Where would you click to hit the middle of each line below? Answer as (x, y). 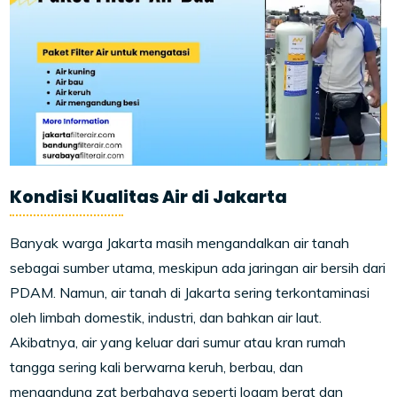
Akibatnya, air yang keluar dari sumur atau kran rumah (178, 342)
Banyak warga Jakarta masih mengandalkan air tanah (180, 243)
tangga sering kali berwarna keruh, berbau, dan (157, 367)
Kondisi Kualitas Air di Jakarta (149, 197)
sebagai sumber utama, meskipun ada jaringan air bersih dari (198, 268)
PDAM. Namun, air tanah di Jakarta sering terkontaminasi (190, 292)
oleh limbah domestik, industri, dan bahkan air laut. (166, 317)
